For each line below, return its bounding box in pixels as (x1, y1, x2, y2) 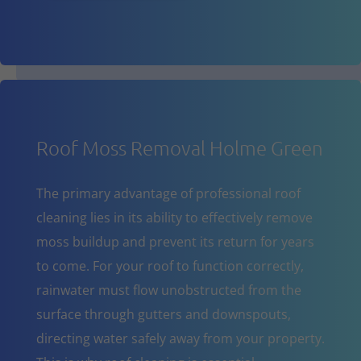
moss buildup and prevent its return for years (35, 232, 314, 251)
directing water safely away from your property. (35, 329, 325, 347)
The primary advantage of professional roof (35, 184, 301, 202)
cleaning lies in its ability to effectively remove (35, 208, 313, 226)
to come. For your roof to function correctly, (35, 256, 304, 275)
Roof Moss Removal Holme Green (35, 135, 323, 160)
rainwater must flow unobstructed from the (35, 280, 301, 299)
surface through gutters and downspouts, (35, 305, 291, 323)
